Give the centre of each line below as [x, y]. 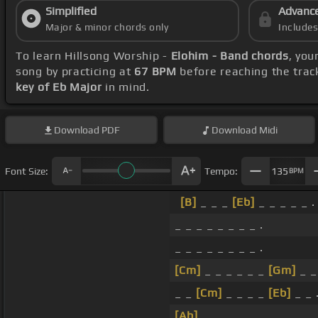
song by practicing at [75, 72]
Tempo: [221, 171]
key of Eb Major [59, 87]
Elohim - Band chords [230, 56]
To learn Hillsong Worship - [93, 56]
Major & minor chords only [107, 27]
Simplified [71, 11]
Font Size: [27, 171]
